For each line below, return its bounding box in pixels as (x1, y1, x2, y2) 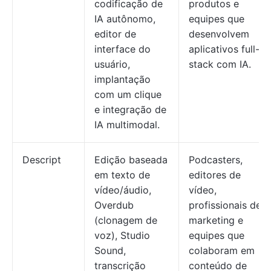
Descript (22, 154, 61, 166)
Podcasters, (189, 154, 243, 166)
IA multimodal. (94, 119, 160, 131)
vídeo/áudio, (94, 184, 151, 196)
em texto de (94, 169, 150, 181)
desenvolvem (189, 28, 249, 40)
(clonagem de (94, 214, 157, 226)
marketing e (189, 214, 243, 226)
